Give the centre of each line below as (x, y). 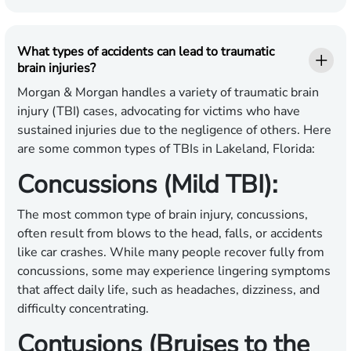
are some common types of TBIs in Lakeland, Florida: (166, 149)
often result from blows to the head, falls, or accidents (170, 234)
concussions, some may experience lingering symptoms (174, 271)
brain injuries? (56, 69)
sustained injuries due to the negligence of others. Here (174, 130)
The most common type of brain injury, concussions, (163, 215)
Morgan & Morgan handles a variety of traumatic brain (168, 93)
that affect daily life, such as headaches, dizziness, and (168, 290)
